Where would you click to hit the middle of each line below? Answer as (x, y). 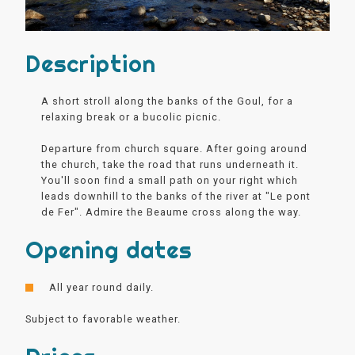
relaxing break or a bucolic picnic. (132, 117)
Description (91, 64)
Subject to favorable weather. (103, 319)
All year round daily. (102, 288)
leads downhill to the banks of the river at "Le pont (176, 197)
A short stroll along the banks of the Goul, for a (168, 101)
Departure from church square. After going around (175, 149)
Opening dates (109, 250)
